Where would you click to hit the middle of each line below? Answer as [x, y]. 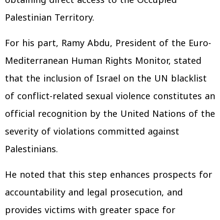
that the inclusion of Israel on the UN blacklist [106, 79]
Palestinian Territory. [50, 18]
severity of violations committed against [92, 132]
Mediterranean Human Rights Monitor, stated [103, 61]
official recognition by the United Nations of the [110, 114]
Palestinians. [31, 149]
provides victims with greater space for [90, 210]
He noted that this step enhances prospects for [109, 175]
